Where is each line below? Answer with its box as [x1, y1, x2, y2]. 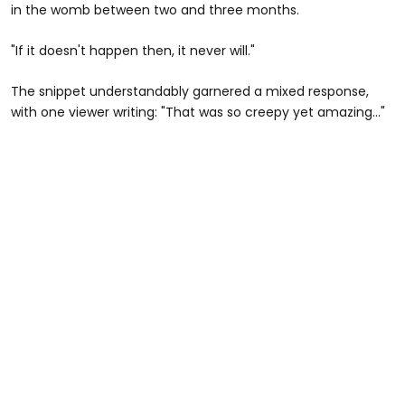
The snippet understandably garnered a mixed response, [11, 82, 369, 101]
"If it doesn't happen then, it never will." [11, 42, 255, 61]
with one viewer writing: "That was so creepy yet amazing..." [11, 103, 385, 122]
